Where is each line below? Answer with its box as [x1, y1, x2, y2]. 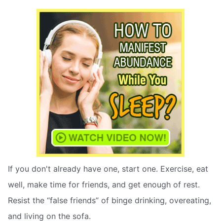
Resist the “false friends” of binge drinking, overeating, [8, 195, 211, 206]
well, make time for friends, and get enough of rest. [8, 180, 200, 190]
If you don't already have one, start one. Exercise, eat [8, 164, 208, 174]
